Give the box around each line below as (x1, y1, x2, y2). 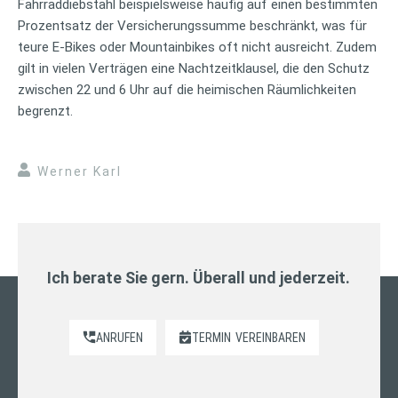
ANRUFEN (96, 330, 144, 345)
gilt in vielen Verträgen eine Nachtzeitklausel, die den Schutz (18, 60, 370, 76)
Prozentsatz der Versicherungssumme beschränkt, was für (18, 17, 367, 34)
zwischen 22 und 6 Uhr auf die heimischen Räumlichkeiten (18, 81, 356, 98)
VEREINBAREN (235, 330, 306, 345)
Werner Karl (37, 163, 122, 179)
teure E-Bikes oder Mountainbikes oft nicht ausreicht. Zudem (18, 38, 377, 55)
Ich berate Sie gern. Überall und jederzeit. (47, 267, 351, 287)
